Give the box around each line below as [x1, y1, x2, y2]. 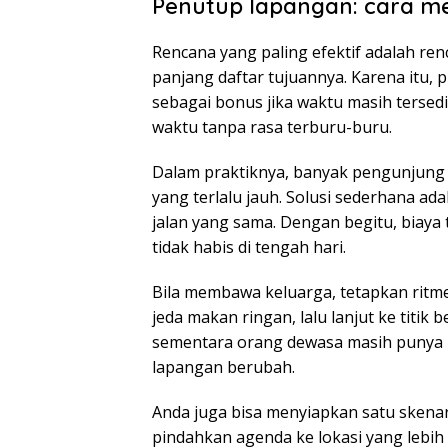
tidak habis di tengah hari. [152, 236, 346, 259]
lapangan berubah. [152, 356, 295, 379]
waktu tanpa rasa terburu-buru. [152, 116, 392, 139]
